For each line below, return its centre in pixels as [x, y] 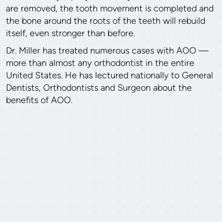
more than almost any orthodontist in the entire [100, 63]
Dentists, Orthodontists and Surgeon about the [99, 87]
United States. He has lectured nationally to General [110, 75]
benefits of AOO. [39, 100]
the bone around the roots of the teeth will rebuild [106, 21]
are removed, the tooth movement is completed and [110, 8]
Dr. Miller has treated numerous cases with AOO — [107, 50]
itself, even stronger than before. [70, 33]
